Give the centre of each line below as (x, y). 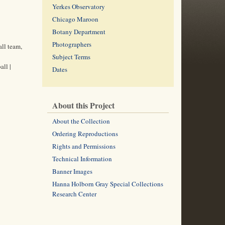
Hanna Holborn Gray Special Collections (107, 184)
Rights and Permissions (84, 146)
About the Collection (81, 121)
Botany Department (79, 32)
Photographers (72, 44)
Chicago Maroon (75, 19)
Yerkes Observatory (78, 7)
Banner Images (72, 171)
